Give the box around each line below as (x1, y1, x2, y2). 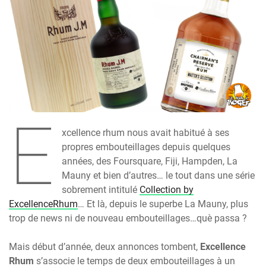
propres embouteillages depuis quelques (62, 141, 231, 153)
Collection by (140, 183, 194, 195)
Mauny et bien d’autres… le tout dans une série (62, 169, 255, 181)
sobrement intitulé (62, 183, 140, 195)
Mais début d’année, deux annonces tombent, (9, 240, 200, 252)
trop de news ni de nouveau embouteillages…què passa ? (9, 212, 247, 224)
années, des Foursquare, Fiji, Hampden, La (62, 155, 238, 167)
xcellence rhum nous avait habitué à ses (62, 126, 230, 138)
